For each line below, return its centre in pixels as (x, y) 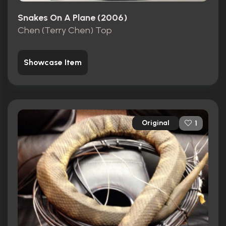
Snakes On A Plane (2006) (72, 18)
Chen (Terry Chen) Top (65, 30)
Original (156, 123)
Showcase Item (53, 62)
